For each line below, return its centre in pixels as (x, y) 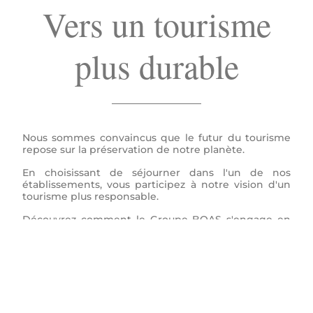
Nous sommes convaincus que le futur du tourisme (156, 138)
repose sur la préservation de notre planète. (133, 150)
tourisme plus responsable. (90, 196)
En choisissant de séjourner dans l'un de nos (156, 173)
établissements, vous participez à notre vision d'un (156, 184)
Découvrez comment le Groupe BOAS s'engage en (156, 219)
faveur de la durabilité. (78, 231)
